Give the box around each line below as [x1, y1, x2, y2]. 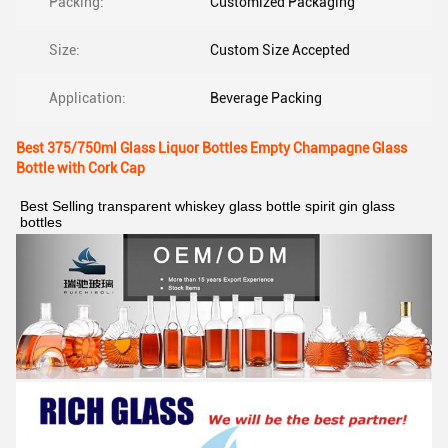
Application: [49, 90, 126, 106]
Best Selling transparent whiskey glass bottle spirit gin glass [20, 198, 395, 214]
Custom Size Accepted [210, 42, 350, 58]
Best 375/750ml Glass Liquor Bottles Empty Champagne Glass [16, 140, 407, 156]
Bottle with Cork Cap [16, 160, 145, 176]
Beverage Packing [210, 90, 322, 106]
